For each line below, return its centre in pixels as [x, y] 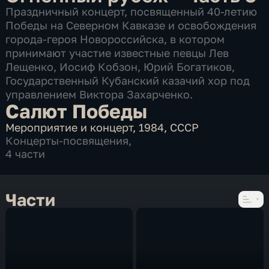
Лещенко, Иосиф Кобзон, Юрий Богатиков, [120, 66]
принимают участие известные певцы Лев [117, 53]
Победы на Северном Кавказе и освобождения [131, 25]
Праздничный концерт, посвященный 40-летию [131, 11]
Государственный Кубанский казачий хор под [128, 80]
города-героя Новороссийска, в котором [115, 39]
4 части [26, 153]
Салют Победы [77, 110]
